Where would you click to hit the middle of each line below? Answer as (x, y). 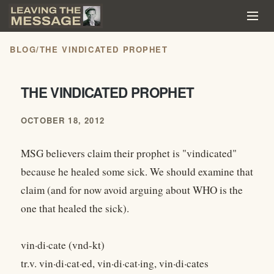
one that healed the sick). (75, 209)
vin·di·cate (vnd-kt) (63, 245)
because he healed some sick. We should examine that (137, 172)
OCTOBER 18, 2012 (63, 120)
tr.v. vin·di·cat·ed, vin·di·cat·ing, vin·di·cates (115, 264)
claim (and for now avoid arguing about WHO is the (132, 190)
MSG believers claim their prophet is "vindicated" (129, 154)
